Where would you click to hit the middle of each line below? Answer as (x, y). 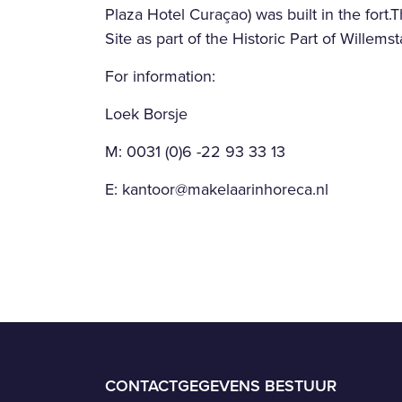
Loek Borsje (146, 113)
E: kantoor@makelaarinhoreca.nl (217, 188)
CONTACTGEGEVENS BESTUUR (221, 385)
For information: (160, 75)
